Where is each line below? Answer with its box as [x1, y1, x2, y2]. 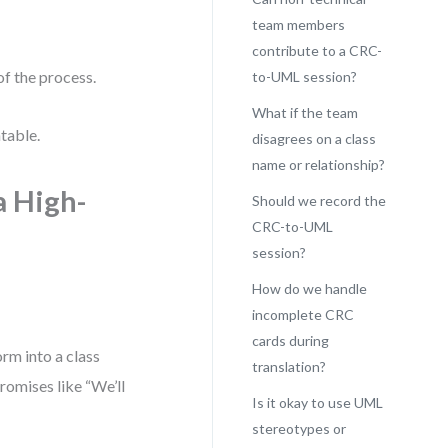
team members [251, 16, 345, 33]
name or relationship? [251, 156, 385, 173]
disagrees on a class [251, 130, 376, 147]
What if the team [251, 104, 358, 121]
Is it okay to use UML [251, 394, 383, 411]
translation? [251, 358, 326, 375]
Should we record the [251, 192, 386, 209]
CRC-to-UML [251, 218, 333, 235]
